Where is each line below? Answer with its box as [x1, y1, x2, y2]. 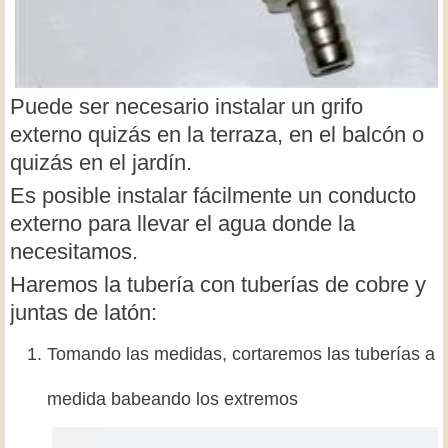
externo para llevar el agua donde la [10, 210, 355, 236]
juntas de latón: [10, 299, 157, 325]
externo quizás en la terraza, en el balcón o [10, 121, 424, 147]
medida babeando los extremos [47, 388, 298, 409]
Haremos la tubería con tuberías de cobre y [10, 271, 426, 297]
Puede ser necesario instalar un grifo [10, 93, 363, 119]
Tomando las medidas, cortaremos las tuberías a [47, 343, 435, 364]
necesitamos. [10, 238, 138, 264]
